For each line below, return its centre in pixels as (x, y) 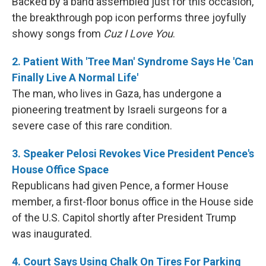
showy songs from (58, 34)
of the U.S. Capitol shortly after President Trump (124, 218)
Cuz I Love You (138, 34)
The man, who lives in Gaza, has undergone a (117, 94)
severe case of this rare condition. (92, 126)
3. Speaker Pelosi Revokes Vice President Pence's (133, 154)
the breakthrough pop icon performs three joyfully (129, 18)
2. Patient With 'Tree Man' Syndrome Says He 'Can (133, 62)
